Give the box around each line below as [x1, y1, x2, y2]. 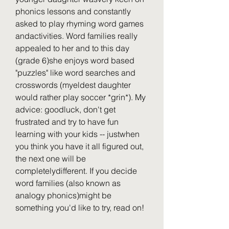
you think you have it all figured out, [15, 141, 144, 151]
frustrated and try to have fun [15, 117, 119, 127]
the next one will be [15, 153, 86, 164]
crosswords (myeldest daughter [15, 80, 131, 90]
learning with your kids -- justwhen [15, 129, 140, 139]
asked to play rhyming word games [15, 18, 144, 29]
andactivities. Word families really [15, 31, 138, 41]
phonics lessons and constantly [15, 6, 131, 16]
